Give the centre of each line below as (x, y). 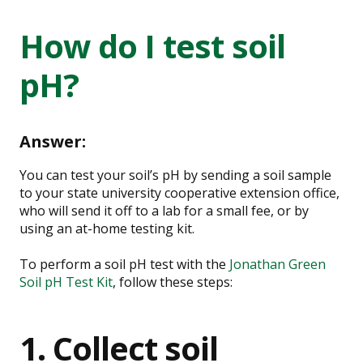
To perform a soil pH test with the (124, 264)
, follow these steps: (173, 282)
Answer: (53, 141)
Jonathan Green (278, 264)
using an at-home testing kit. (107, 228)
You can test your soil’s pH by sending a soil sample (175, 175)
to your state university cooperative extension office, (179, 193)
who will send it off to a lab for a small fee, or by (164, 211)
